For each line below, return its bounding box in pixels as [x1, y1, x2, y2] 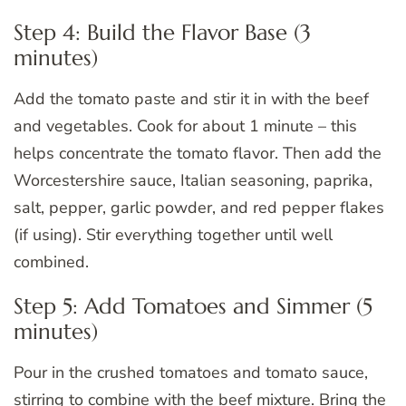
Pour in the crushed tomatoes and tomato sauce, [14, 361, 368, 383]
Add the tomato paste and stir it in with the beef [14, 87, 369, 110]
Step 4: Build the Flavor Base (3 [14, 18, 311, 46]
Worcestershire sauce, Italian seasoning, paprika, [14, 169, 372, 191]
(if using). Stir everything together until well [14, 223, 333, 246]
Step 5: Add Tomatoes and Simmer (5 [14, 292, 372, 320]
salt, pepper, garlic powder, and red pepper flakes [14, 196, 384, 218]
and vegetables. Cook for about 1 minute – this [14, 114, 357, 137]
